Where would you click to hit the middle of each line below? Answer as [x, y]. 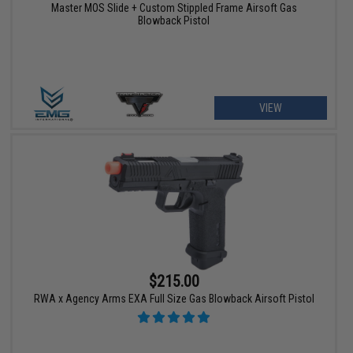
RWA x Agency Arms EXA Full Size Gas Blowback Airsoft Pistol [174, 298]
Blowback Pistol [174, 21]
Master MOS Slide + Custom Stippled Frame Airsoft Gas [174, 8]
